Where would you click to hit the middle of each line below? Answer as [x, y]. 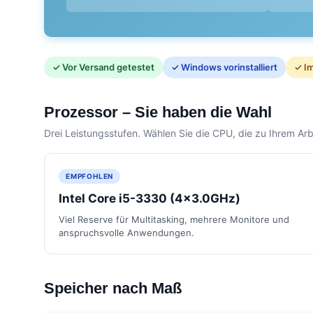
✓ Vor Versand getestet [103, 67]
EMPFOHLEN [90, 176]
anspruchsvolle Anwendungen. [126, 232]
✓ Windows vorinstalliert [224, 67]
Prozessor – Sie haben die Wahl [158, 112]
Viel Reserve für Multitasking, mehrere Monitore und [174, 219]
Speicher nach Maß [113, 288]
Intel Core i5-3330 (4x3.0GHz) [150, 198]
